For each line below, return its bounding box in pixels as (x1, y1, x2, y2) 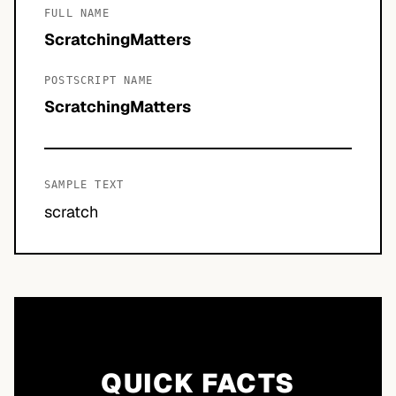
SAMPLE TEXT (44, 179, 125, 191)
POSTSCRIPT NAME (44, 74, 153, 87)
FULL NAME (44, 7, 110, 19)
